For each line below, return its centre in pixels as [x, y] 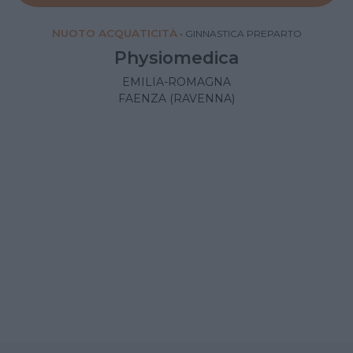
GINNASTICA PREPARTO [243, 33]
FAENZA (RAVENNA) [176, 98]
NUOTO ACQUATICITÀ [114, 33]
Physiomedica [176, 57]
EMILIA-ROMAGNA [176, 82]
